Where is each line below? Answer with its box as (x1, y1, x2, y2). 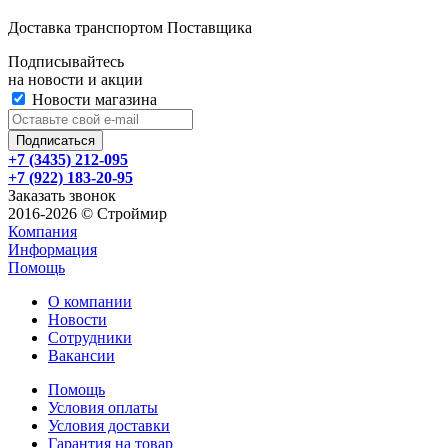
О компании (48, 292, 132, 310)
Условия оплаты (48, 398, 158, 416)
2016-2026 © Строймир (8, 204, 167, 222)
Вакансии (48, 346, 115, 364)
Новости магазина (28, 90, 157, 108)
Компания (8, 222, 77, 240)
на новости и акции (8, 70, 143, 88)
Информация (8, 240, 97, 258)
